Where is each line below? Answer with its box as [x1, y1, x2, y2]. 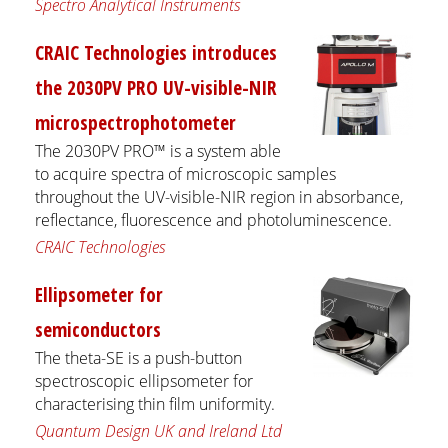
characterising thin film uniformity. [35, 392, 275, 415]
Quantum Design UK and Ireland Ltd [35, 419, 282, 442]
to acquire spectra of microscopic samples [35, 162, 336, 185]
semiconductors [35, 315, 161, 343]
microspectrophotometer [35, 108, 236, 136]
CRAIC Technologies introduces [35, 38, 277, 66]
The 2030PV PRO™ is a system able [35, 139, 281, 162]
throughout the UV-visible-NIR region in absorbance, [35, 185, 403, 208]
